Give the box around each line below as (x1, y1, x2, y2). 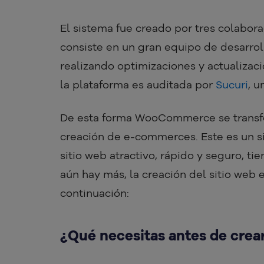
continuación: (60, 186, 129, 200)
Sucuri (216, 78, 248, 92)
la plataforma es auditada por (60, 78, 216, 92)
